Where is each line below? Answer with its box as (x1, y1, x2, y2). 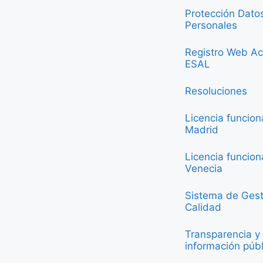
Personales (185, 19, 237, 31)
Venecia (185, 163, 222, 174)
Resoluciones (185, 85, 247, 97)
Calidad (185, 201, 221, 213)
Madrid (185, 124, 218, 136)
